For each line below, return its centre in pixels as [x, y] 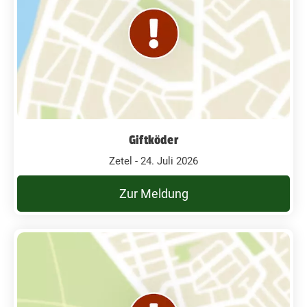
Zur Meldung [153, 193]
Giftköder [153, 139]
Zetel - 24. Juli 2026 [153, 161]
